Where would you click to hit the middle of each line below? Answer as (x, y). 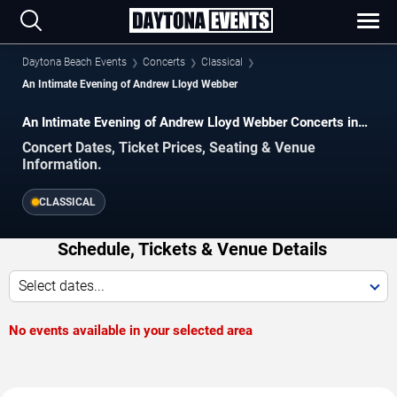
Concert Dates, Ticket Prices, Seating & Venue (169, 147)
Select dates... (62, 285)
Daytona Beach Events (74, 62)
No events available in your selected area (131, 330)
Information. (62, 164)
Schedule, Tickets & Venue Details (192, 249)
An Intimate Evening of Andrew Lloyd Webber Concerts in (190, 122)
